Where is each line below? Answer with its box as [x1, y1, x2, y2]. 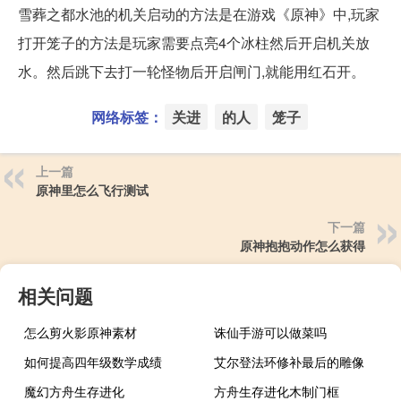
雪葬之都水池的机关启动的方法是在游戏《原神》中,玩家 [18, 3, 380, 24]
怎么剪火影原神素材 [24, 322, 137, 341]
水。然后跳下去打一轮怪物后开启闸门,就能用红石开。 [18, 60, 365, 81]
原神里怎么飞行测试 [36, 180, 149, 199]
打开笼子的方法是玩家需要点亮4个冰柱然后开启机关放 [18, 31, 370, 53]
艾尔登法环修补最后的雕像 [214, 352, 365, 371]
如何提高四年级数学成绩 [24, 352, 162, 371]
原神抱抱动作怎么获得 [240, 235, 365, 254]
